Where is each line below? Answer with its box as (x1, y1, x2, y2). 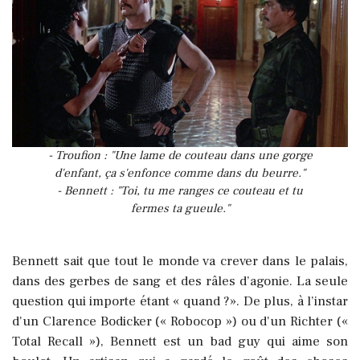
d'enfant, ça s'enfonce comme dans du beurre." (55, 166, 305, 182)
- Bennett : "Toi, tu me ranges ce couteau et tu (57, 183, 303, 199)
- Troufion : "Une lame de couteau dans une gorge (47, 148, 313, 164)
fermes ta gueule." (130, 201, 230, 217)
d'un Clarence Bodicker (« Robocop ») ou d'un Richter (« (12, 313, 348, 331)
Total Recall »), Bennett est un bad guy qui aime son (12, 333, 348, 351)
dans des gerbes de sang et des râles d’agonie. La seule (12, 272, 348, 291)
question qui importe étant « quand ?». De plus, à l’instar (12, 292, 348, 311)
